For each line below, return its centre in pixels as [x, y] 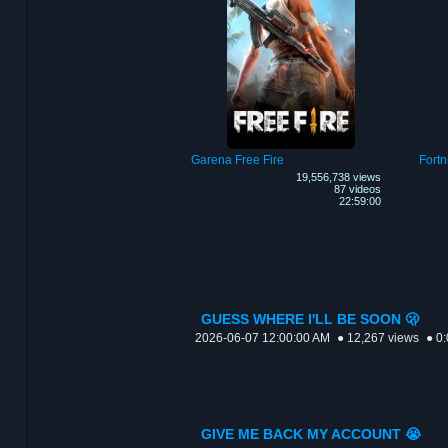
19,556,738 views [338, 177]
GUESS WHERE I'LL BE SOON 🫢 [310, 320]
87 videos [357, 189]
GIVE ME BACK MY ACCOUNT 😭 [311, 435]
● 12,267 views [378, 338]
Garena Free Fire [237, 160]
